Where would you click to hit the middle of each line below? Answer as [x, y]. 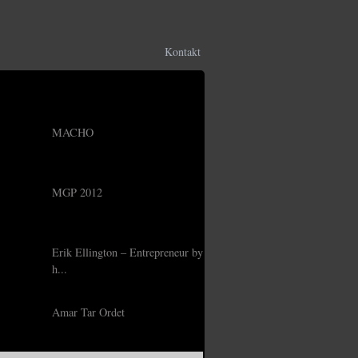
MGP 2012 [77, 192]
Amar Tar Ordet [88, 312]
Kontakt [183, 52]
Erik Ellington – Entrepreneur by [127, 252]
